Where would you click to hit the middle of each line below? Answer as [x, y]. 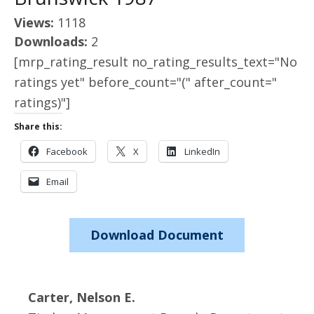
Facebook [67, 151]
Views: [36, 22]
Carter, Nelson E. [82, 297]
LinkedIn [202, 151]
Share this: [38, 127]
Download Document [157, 235]
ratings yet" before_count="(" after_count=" [145, 82]
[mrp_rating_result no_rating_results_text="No [156, 62]
